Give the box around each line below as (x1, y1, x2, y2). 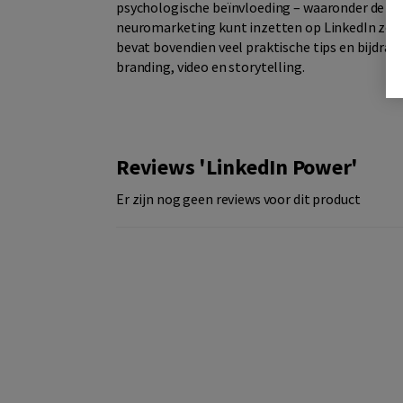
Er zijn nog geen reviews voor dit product (116, 190, 361, 208)
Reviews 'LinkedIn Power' (116, 153, 359, 181)
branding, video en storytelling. (116, 58, 308, 76)
